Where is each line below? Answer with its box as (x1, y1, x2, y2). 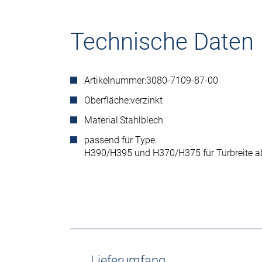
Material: (84, 115, 120, 126)
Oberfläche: (84, 95, 130, 106)
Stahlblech (120, 115, 163, 126)
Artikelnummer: (84, 75, 146, 86)
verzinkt (130, 95, 163, 106)
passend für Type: (84, 135, 157, 146)
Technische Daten (70, 28, 254, 56)
